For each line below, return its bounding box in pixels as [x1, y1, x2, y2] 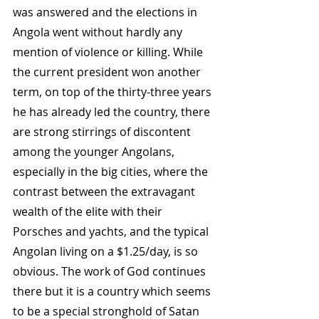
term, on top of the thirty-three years [13, 84, 214, 100]
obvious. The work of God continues [13, 263, 209, 280]
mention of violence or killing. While [13, 44, 206, 61]
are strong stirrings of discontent [13, 124, 194, 140]
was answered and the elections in [13, 4, 200, 21]
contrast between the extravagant [13, 184, 198, 200]
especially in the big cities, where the [13, 164, 211, 180]
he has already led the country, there [13, 104, 213, 120]
